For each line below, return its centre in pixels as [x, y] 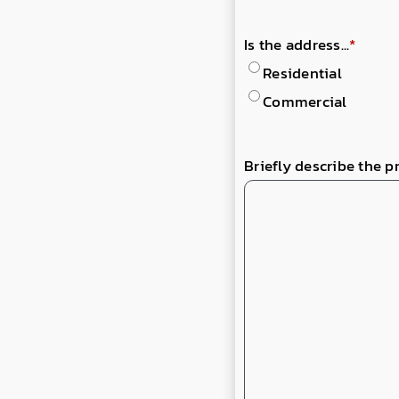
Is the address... [297, 44]
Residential [302, 73]
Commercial [305, 101]
